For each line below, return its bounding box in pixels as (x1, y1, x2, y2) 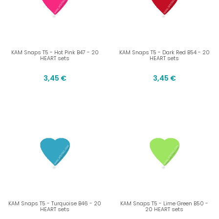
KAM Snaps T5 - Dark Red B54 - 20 (119, 48, 210, 57)
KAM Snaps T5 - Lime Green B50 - (120, 199, 208, 208)
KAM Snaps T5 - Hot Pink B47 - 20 (11, 48, 99, 57)
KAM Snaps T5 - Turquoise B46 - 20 (8, 199, 101, 208)
